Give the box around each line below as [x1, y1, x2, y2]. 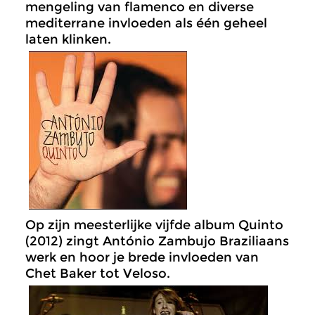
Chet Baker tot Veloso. [25, 266, 170, 281]
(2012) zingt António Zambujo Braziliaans [25, 233, 289, 249]
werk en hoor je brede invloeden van [25, 250, 259, 265]
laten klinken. [25, 32, 111, 47]
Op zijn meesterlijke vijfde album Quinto [25, 217, 283, 233]
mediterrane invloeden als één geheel [25, 15, 267, 31]
